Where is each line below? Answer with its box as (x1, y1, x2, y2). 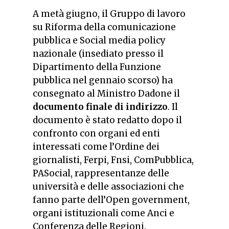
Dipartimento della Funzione (33, 61, 161, 73)
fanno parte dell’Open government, (33, 194, 190, 206)
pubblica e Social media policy (33, 35, 166, 47)
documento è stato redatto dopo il (33, 114, 182, 126)
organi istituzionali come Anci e (33, 208, 174, 219)
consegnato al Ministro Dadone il (33, 88, 180, 100)
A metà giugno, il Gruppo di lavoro (33, 8, 186, 20)
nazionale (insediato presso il (33, 48, 164, 60)
